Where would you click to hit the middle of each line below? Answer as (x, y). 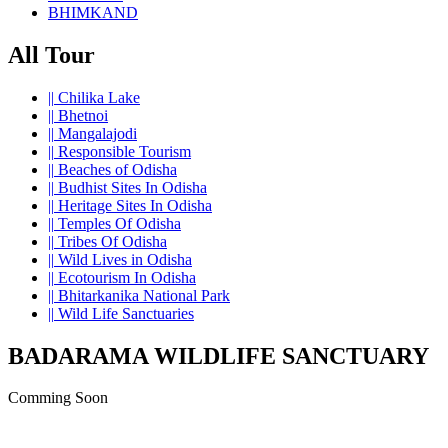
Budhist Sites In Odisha (130, 187)
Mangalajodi (95, 133)
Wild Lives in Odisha (123, 259)
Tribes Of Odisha (110, 241)
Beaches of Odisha (115, 169)
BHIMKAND (93, 12)
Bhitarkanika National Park (142, 295)
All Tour (51, 54)
